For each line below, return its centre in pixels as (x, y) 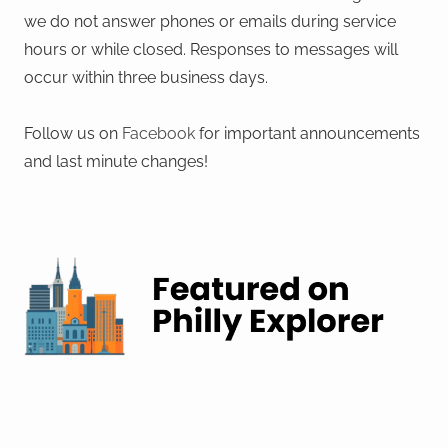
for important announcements (307, 133)
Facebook (158, 133)
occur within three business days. (146, 77)
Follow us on (73, 133)
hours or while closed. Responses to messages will (211, 49)
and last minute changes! (116, 161)
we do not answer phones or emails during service (210, 21)
